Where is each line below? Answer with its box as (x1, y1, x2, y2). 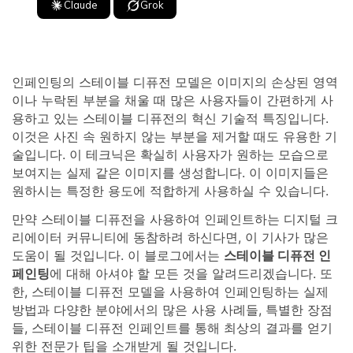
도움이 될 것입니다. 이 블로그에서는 (12, 247, 224, 264)
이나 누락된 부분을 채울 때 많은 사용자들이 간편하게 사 (12, 92, 333, 109)
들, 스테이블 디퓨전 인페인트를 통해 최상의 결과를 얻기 (12, 320, 333, 336)
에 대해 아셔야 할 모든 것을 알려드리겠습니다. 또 (50, 266, 333, 282)
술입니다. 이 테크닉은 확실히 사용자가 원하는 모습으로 (12, 147, 329, 163)
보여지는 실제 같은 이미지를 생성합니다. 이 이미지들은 (12, 165, 329, 181)
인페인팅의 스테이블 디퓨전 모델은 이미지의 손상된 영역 (12, 74, 338, 91)
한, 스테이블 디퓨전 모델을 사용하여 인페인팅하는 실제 (12, 284, 329, 300)
